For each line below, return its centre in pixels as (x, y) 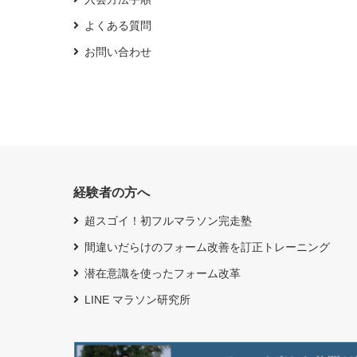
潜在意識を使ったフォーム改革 (163, 273)
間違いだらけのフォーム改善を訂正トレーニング (207, 247)
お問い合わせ (118, 51)
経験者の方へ (112, 192)
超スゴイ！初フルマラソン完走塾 (168, 220)
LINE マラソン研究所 (137, 299)
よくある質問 (118, 25)
